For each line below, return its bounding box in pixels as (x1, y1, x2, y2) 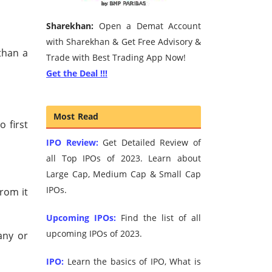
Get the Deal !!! (46, 67, 107, 80)
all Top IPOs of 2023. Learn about (46, 152, 201, 165)
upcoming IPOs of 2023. (46, 228, 142, 240)
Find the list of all (116, 212, 201, 224)
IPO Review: (46, 137, 98, 149)
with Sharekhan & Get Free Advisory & (46, 36, 201, 48)
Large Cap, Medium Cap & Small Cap (46, 168, 201, 180)
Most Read (53, 110, 99, 123)
